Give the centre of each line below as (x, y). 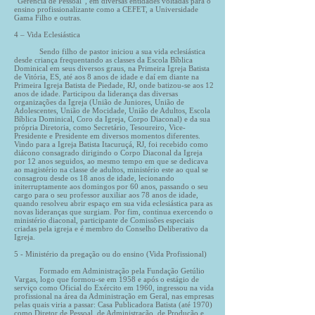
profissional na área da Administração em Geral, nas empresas (114, 296)
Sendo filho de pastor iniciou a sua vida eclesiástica (110, 51)
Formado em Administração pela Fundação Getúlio (109, 271)
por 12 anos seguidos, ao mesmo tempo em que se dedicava (111, 161)
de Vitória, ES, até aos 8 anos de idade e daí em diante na (107, 77)
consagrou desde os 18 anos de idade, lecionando (94, 178)
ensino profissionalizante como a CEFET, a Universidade (106, 9)
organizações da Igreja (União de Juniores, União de (99, 102)
